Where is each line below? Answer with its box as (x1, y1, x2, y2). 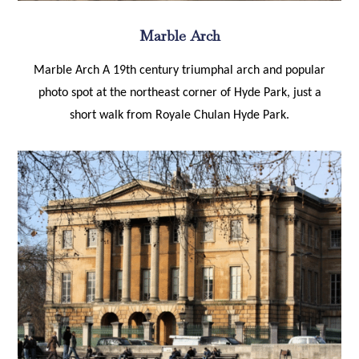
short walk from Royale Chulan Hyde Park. (70, 108, 289, 122)
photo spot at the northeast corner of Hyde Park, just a (38, 86, 321, 99)
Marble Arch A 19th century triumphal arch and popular (34, 63, 325, 77)
